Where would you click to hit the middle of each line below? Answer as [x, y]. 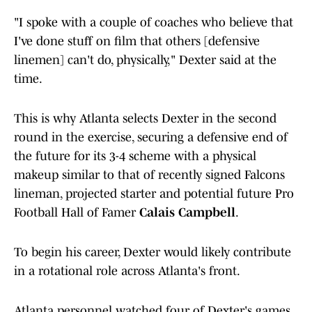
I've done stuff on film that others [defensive [137, 41]
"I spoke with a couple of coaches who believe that [154, 23]
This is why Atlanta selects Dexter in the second [145, 119]
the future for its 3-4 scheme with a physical [135, 156]
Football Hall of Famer [77, 213]
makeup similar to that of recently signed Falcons [149, 175]
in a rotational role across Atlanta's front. [127, 271]
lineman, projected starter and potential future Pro [154, 194]
